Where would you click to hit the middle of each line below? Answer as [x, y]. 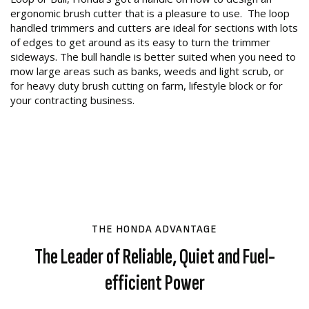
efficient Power [154, 283]
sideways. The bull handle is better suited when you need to [153, 57]
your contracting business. [75, 100]
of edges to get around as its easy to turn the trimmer [140, 42]
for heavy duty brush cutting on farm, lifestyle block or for [147, 86]
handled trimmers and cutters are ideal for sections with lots [154, 28]
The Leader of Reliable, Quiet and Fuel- [154, 257]
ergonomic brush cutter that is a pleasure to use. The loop [150, 13]
